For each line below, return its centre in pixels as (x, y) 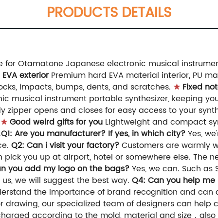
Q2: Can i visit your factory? (65, 146)
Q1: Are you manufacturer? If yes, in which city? (93, 134)
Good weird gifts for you (55, 122)
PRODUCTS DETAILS (109, 13)
